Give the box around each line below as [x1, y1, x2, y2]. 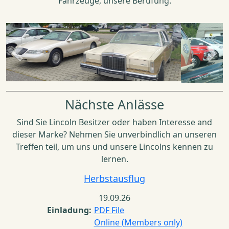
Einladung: [47, 204, 91, 216]
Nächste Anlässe [65, 96, 164, 113]
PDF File [94, 204, 124, 216]
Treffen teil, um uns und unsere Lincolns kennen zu [16, 141, 213, 153]
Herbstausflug [84, 172, 145, 185]
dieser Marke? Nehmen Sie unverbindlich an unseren [12, 129, 217, 141]
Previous [16, 53, 51, 64]
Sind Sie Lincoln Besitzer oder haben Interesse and [17, 117, 212, 128]
